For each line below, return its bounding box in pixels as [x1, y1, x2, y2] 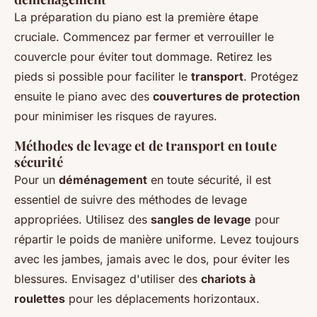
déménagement [59, 172, 147, 187]
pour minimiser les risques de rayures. [14, 108, 217, 123]
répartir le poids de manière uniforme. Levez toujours [14, 231, 299, 246]
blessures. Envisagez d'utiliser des [14, 271, 201, 286]
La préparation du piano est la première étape [14, 9, 258, 24]
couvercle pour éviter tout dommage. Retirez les [14, 49, 272, 64]
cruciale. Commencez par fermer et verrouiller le [14, 29, 274, 44]
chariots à [201, 271, 255, 286]
